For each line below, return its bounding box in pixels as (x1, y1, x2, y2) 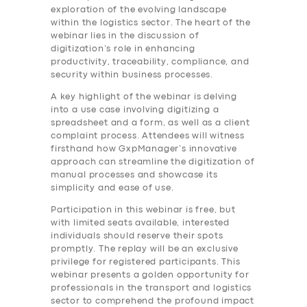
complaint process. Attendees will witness (51, 132, 245, 140)
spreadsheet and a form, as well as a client (51, 119, 250, 127)
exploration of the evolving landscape (51, 6, 227, 14)
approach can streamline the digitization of (51, 158, 255, 167)
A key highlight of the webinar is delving (51, 93, 237, 101)
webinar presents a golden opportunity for (51, 271, 249, 280)
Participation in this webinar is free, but (51, 206, 236, 214)
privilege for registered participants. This (51, 258, 241, 267)
